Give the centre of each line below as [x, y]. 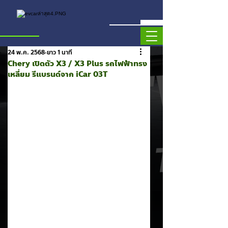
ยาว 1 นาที [60, 52]
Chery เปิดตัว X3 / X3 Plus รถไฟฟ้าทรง [77, 64]
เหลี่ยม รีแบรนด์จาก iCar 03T [58, 74]
